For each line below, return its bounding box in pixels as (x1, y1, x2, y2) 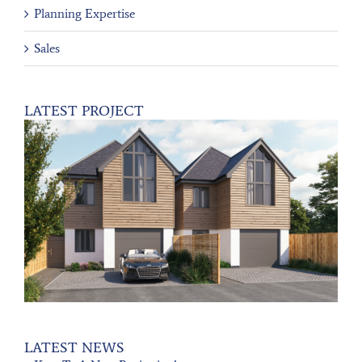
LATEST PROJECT (24, 102, 144, 120)
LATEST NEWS (24, 338, 124, 356)
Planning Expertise (34, 6, 135, 22)
